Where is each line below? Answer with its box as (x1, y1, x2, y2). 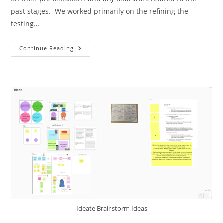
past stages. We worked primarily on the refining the (11, 6, 189, 16)
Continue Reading (19, 44, 74, 52)
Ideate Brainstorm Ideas (76, 203, 147, 213)
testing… (11, 19, 40, 29)
